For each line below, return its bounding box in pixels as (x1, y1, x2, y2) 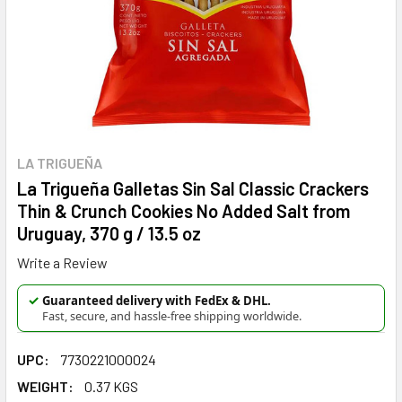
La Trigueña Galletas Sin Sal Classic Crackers (17, 178, 369, 199)
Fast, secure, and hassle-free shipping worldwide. (42, 307, 301, 324)
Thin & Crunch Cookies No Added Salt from (17, 200, 350, 222)
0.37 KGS (84, 377, 138, 395)
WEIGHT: (17, 377, 74, 395)
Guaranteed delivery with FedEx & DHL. (42, 292, 271, 309)
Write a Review (17, 253, 108, 271)
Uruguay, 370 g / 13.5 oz (17, 223, 201, 244)
